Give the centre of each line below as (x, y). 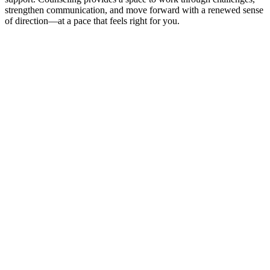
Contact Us (26, 53)
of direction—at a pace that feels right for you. (92, 20)
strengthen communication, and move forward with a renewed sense (134, 10)
